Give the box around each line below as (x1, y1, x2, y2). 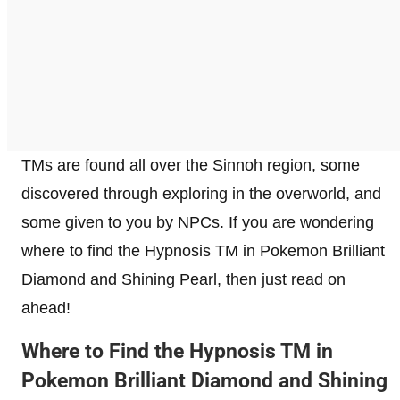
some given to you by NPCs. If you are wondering (21, 212, 374, 231)
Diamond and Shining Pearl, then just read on (21, 270, 346, 288)
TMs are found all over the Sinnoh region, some (21, 155, 360, 174)
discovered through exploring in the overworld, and (21, 184, 381, 203)
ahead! (21, 298, 71, 317)
